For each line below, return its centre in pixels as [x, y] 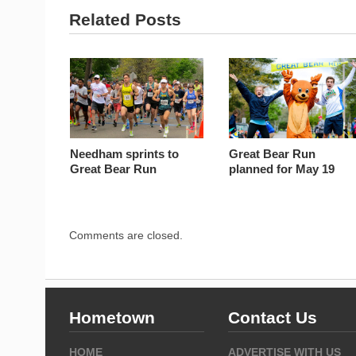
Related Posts [125, 20]
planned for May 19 [282, 168]
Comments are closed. [126, 235]
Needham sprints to [125, 153]
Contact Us [273, 317]
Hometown [112, 317]
